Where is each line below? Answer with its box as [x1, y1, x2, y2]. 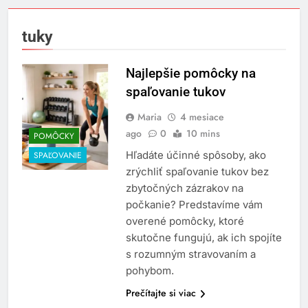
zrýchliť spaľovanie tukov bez [125, 165, 269, 179]
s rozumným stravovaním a [125, 247, 256, 261]
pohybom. [125, 264, 174, 278]
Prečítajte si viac [125, 286, 196, 300]
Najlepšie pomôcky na [125, 65, 256, 82]
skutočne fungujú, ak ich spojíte [125, 231, 282, 245]
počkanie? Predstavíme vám [125, 198, 263, 212]
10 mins [186, 126, 220, 141]
